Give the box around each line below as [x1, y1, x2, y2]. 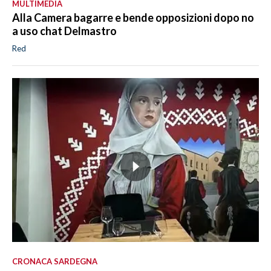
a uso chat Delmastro [12, 24, 117, 38]
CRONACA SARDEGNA [12, 256, 97, 267]
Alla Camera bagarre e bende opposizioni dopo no [12, 10, 254, 24]
